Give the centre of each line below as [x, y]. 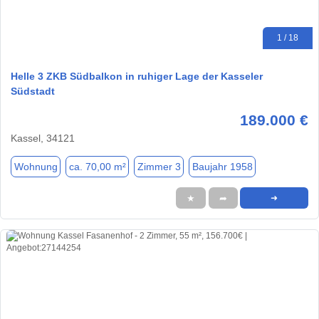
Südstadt [33, 91]
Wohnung [36, 166]
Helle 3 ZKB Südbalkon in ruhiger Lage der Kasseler [137, 77]
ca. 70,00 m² [97, 166]
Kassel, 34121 [43, 138]
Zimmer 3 [159, 166]
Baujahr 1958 [222, 166]
